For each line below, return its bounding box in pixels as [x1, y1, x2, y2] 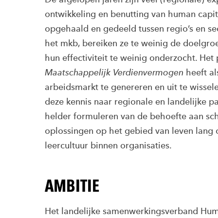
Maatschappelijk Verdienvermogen [45, 67, 183, 77]
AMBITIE [45, 176, 99, 196]
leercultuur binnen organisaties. [45, 140, 172, 150]
